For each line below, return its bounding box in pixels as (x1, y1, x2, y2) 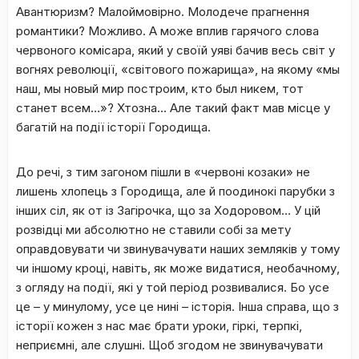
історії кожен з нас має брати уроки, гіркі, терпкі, (16, 318, 302, 333)
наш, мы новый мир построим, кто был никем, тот (16, 81, 304, 96)
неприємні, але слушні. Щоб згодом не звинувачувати (16, 337, 323, 353)
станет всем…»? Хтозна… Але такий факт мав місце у (16, 100, 330, 115)
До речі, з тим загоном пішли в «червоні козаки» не (16, 164, 310, 179)
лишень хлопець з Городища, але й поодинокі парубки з (16, 184, 335, 199)
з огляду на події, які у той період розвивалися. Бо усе (16, 280, 329, 295)
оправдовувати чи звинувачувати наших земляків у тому (16, 241, 340, 256)
